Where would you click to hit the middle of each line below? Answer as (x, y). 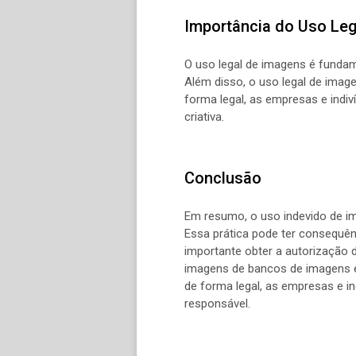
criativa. (204, 116)
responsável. (217, 303)
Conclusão (223, 178)
